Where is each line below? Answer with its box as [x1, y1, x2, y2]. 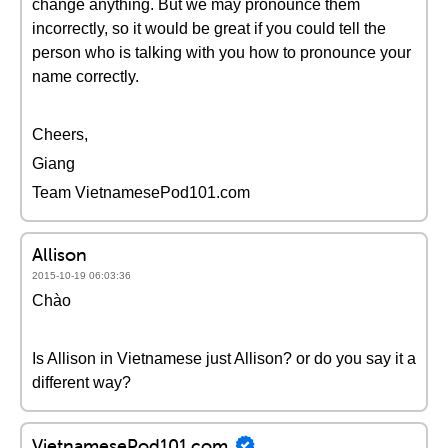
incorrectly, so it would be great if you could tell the [32, 20, 386, 37]
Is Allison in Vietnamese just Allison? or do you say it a [32, 350, 416, 367]
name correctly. [32, 68, 139, 85]
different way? [32, 374, 131, 391]
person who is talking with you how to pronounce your [32, 44, 411, 61]
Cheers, [32, 126, 88, 143]
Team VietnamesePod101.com [32, 184, 250, 201]
